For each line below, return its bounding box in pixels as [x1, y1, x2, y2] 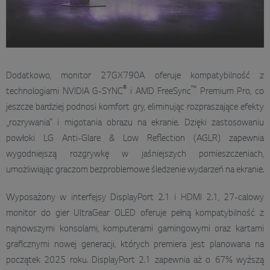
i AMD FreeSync [127, 87, 192, 97]
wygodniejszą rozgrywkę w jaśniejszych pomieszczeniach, [6, 149, 264, 160]
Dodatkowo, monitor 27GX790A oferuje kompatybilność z [6, 71, 264, 81]
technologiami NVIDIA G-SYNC [6, 87, 124, 97]
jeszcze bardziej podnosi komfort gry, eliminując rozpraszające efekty [6, 102, 264, 113]
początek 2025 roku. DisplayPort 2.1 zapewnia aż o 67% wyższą [6, 256, 264, 266]
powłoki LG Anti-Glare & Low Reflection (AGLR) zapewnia [6, 134, 264, 144]
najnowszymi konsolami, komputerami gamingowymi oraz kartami [6, 224, 264, 234]
